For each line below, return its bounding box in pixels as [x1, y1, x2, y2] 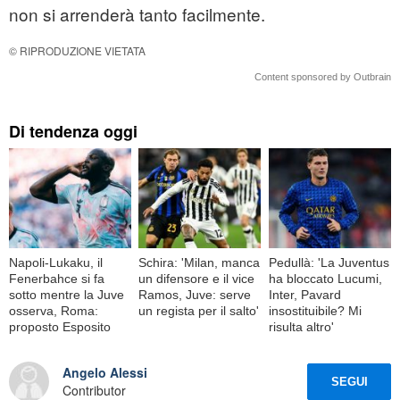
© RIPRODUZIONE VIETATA [9, 43, 146, 59]
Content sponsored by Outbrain [254, 71, 391, 83]
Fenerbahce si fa [9, 271, 104, 286]
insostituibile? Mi [268, 303, 362, 318]
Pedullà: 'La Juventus [268, 254, 389, 270]
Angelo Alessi [62, 363, 147, 382]
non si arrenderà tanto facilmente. [9, 2, 265, 27]
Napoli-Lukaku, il [9, 254, 103, 270]
